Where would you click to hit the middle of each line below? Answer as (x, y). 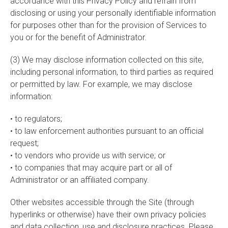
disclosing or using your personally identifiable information (113, 13)
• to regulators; (36, 119)
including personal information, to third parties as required (112, 72)
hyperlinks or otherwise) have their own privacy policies (108, 215)
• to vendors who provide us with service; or (88, 155)
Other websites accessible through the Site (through (102, 202)
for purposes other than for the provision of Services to (108, 25)
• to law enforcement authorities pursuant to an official (107, 131)
